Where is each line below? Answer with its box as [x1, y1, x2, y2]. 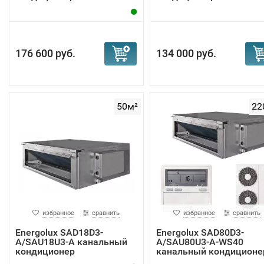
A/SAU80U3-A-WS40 [156, 236, 243, 247]
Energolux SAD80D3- [156, 227, 244, 238]
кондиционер [15, 246, 75, 257]
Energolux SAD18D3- [15, 227, 103, 238]
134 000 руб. [156, 47, 216, 60]
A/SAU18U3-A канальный [15, 236, 127, 247]
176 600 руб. [15, 47, 75, 60]
